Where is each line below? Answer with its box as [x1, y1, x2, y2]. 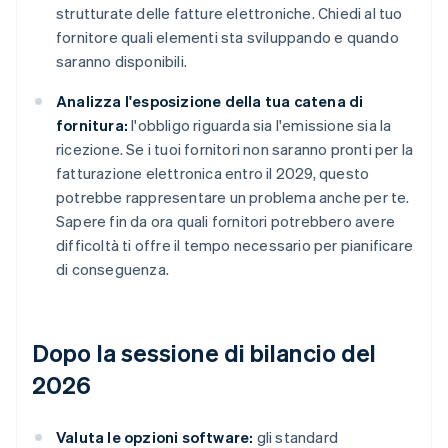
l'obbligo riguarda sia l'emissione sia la [128, 115, 392, 136]
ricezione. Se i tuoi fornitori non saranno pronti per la [56, 139, 414, 160]
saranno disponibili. [56, 51, 187, 72]
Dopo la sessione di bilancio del [32, 337, 377, 369]
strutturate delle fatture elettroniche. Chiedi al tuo [56, 3, 403, 24]
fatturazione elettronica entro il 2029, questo [56, 163, 370, 184]
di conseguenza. [56, 259, 169, 280]
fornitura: [56, 115, 128, 136]
